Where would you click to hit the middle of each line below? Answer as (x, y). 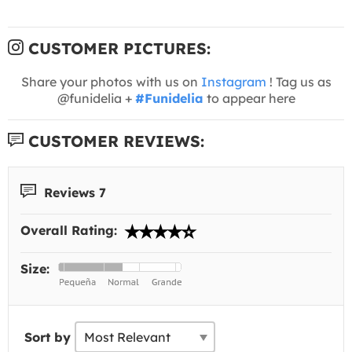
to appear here (249, 98)
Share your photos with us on (111, 81)
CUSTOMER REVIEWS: (114, 141)
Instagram (233, 81)
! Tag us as (299, 81)
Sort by (48, 337)
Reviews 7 (73, 192)
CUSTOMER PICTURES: (117, 48)
